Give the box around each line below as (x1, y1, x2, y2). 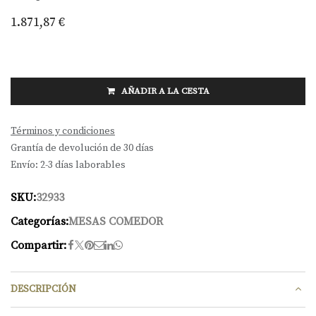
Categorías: (11, 214, 68, 229)
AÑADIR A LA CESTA (119, 85, 209, 97)
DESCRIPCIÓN (11, 283, 76, 296)
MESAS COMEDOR (68, 214, 163, 229)
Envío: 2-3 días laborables (11, 158, 126, 171)
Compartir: (11, 238, 66, 253)
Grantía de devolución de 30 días (11, 141, 154, 154)
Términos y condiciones (11, 124, 115, 138)
